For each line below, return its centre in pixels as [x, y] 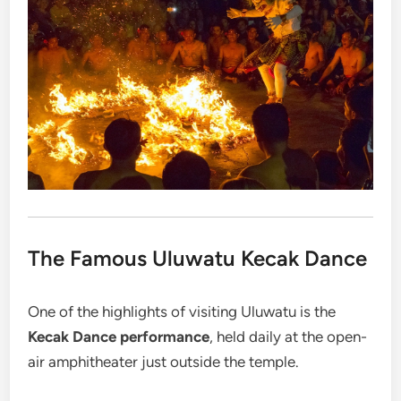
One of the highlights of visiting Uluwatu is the [182, 311]
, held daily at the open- [289, 336]
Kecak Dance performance [119, 336]
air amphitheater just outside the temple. [164, 361]
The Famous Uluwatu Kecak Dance [198, 258]
